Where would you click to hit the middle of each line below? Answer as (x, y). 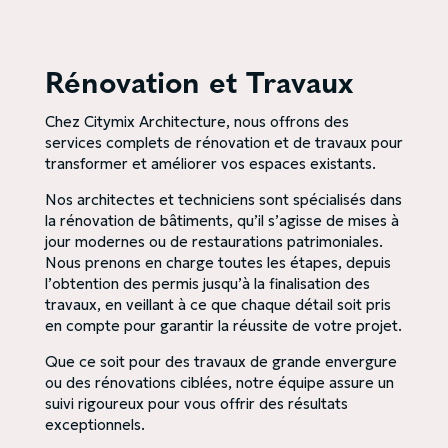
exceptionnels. (94, 424)
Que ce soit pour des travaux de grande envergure (220, 361)
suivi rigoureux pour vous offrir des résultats (196, 403)
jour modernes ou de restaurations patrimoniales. (213, 241)
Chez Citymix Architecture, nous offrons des (196, 121)
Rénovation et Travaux (198, 85)
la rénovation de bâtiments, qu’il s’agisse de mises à (221, 220)
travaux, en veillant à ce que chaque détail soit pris (217, 304)
